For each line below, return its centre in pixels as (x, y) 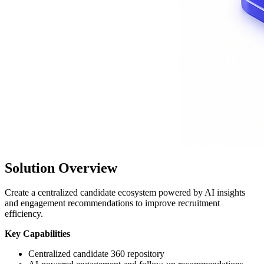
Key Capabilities (37, 234)
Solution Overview (61, 168)
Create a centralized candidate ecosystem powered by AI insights (125, 193)
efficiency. (24, 214)
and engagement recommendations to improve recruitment (112, 203)
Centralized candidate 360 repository (96, 254)
